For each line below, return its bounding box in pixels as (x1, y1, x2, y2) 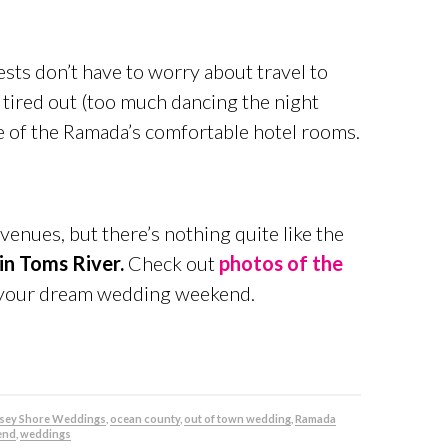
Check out (123, 251, 219, 276)
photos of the (218, 251, 343, 276)
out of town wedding (183, 412, 291, 426)
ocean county (109, 412, 180, 426)
